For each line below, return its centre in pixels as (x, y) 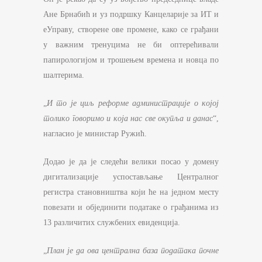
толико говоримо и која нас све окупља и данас (128, 119)
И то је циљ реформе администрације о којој (133, 104)
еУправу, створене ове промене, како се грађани (131, 30)
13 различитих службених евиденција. (112, 223)
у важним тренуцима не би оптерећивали (131, 45)
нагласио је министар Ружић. (95, 134)
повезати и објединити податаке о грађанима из (131, 208)
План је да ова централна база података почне (133, 251)
